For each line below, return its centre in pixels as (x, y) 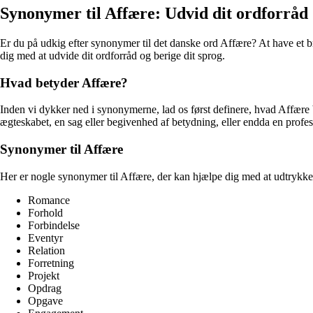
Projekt (44, 275)
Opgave (45, 300)
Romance (49, 200)
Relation (46, 250)
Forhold (45, 212)
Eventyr (45, 238)
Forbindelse (54, 225)
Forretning (51, 263)
